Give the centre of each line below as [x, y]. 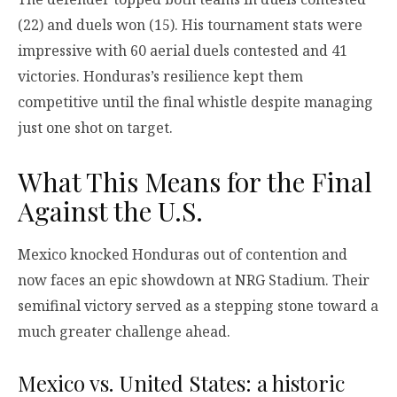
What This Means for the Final [195, 181]
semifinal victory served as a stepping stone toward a [198, 306]
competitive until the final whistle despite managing [195, 101]
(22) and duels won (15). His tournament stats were [190, 24]
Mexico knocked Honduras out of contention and [183, 255]
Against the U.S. [110, 210]
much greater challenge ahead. [124, 332]
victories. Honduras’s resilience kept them [160, 76]
